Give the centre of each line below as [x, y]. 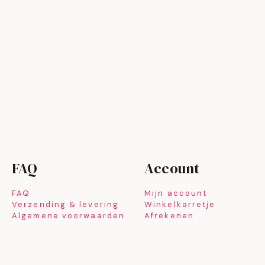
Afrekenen [169, 216]
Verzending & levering [66, 205]
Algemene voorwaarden [68, 216]
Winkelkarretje [180, 205]
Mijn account [176, 193]
